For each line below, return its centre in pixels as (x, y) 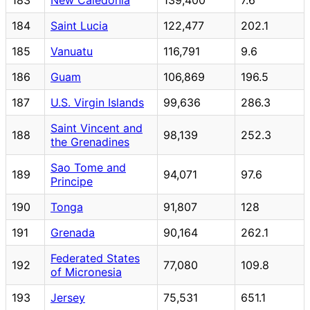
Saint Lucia (79, 25)
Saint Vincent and (97, 128)
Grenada (73, 232)
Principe (72, 181)
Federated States (95, 258)
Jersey (68, 297)
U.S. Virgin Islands (97, 102)
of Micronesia (86, 272)
